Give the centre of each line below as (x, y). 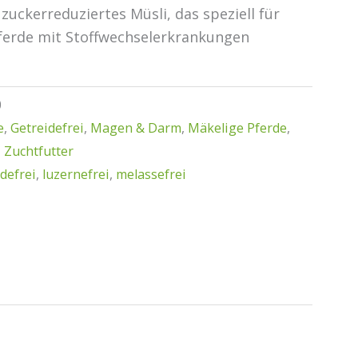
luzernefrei (76, 175)
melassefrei (151, 175)
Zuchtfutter (38, 151)
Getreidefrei (47, 128)
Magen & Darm (135, 128)
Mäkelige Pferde (237, 128)
